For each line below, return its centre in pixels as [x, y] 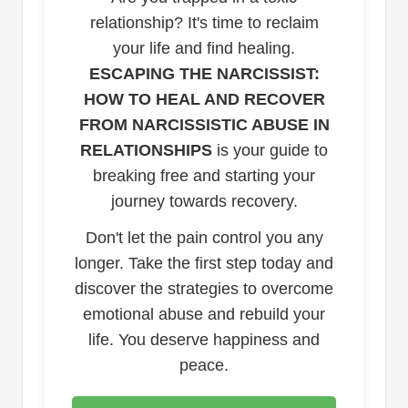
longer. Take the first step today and [204, 264]
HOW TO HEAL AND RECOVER [204, 100]
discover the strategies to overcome [204, 289]
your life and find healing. [204, 49]
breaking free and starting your [204, 176]
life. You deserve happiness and [204, 340]
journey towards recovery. [204, 202]
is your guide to [270, 151]
